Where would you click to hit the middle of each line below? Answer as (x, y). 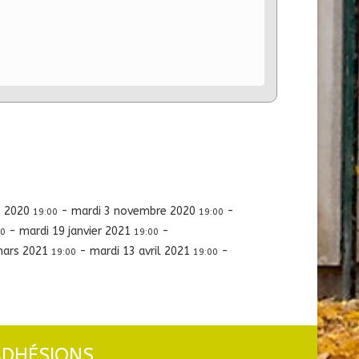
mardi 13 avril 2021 (141, 251)
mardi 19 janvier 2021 (77, 231)
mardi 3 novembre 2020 (135, 211)
